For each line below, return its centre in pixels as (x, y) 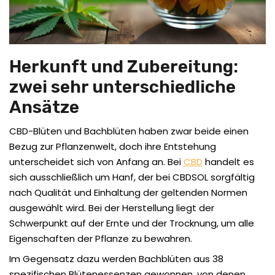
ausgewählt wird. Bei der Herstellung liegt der (112, 207)
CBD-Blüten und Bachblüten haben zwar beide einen (129, 131)
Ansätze (44, 107)
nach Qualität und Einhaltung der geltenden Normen (128, 192)
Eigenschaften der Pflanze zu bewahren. (101, 238)
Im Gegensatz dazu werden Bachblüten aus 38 (116, 258)
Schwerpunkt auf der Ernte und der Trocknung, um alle (132, 223)
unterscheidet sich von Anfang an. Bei (96, 161)
